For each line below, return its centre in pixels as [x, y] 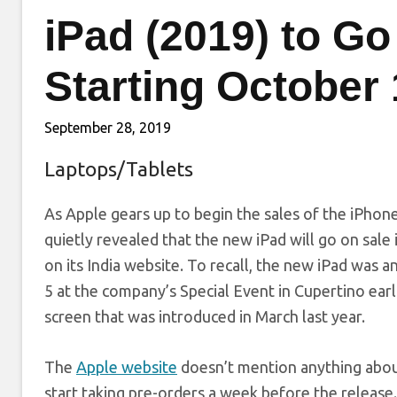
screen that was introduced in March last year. [205, 316]
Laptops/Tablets [119, 169]
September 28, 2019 [108, 128]
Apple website [127, 367]
